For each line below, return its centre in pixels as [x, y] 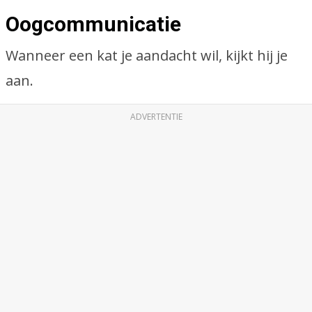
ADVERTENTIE [156, 117]
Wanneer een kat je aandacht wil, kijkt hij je [147, 55]
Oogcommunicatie [93, 24]
